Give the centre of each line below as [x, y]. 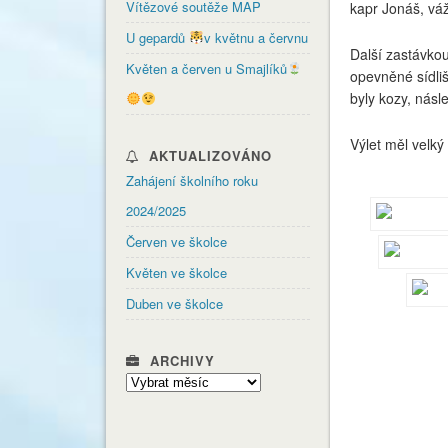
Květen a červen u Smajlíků [206, 68]
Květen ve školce [176, 272]
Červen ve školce [176, 241]
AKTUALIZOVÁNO [210, 155]
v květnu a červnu [255, 37]
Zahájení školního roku [191, 180]
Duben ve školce [174, 303]
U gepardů [157, 37]
